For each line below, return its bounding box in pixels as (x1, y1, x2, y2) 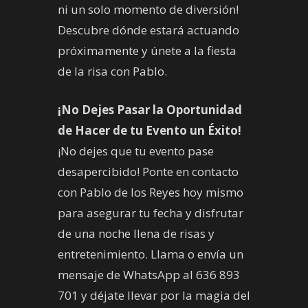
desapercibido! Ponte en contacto (58, 164, 239, 180)
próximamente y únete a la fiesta (58, 43, 236, 59)
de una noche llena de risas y (58, 225, 214, 242)
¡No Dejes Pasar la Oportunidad (58, 102, 242, 118)
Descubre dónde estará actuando (58, 22, 239, 38)
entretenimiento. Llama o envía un (58, 246, 243, 263)
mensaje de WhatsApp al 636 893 (58, 267, 240, 283)
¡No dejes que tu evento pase (58, 143, 214, 159)
